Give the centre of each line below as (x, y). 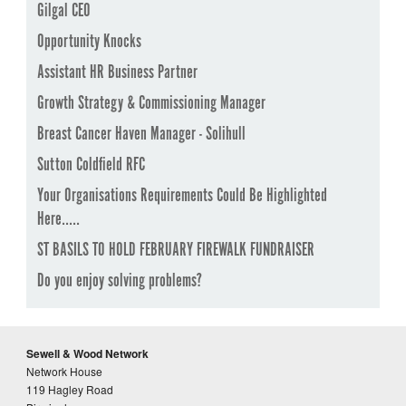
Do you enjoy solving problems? (119, 280)
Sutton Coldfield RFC (91, 164)
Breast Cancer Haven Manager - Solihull (141, 134)
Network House (64, 371)
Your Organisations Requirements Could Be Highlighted (182, 195)
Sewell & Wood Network (87, 353)
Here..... (58, 219)
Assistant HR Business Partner (117, 72)
